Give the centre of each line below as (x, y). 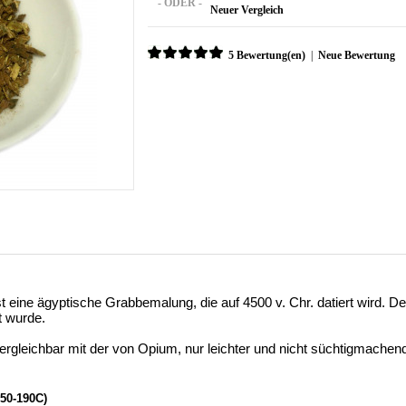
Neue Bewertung (357, 55)
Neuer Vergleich (247, 10)
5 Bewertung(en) (267, 55)
